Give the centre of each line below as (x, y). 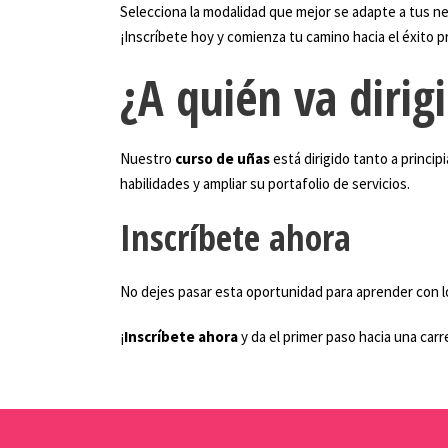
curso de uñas (222, 158)
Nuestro (147, 158)
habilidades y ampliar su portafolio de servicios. (265, 183)
